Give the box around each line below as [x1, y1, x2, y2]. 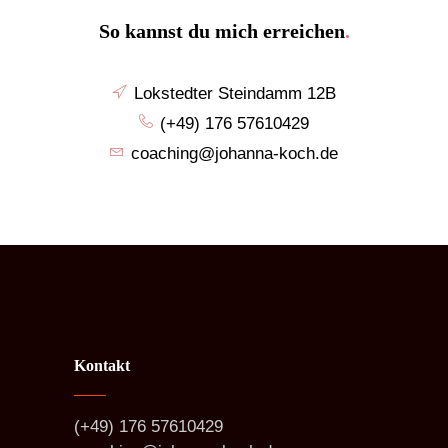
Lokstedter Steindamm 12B [133, 83, 336, 103]
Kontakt [74, 356, 130, 374]
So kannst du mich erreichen [98, 19, 345, 42]
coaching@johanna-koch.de [131, 143, 338, 163]
